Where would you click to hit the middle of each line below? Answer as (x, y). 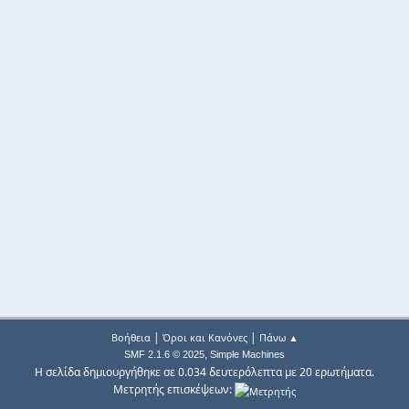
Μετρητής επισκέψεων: (174, 390)
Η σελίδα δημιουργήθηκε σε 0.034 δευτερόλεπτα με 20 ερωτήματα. (204, 372)
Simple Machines (247, 355)
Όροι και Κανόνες (204, 338)
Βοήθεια (131, 338)
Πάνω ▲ (278, 338)
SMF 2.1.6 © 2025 (164, 355)
